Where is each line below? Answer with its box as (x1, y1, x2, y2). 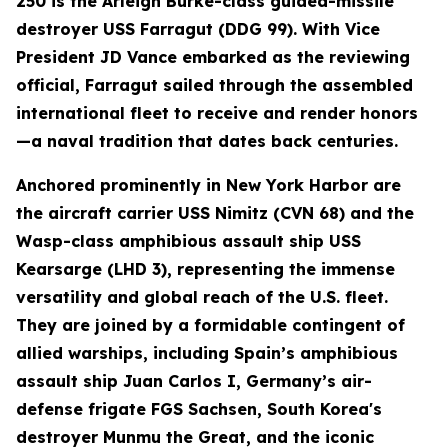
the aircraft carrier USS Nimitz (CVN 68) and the (16, 203, 414, 223)
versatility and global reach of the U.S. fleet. (16, 287, 388, 307)
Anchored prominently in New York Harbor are (16, 175, 401, 195)
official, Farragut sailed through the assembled (16, 75, 413, 95)
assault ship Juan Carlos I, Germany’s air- (16, 371, 372, 391)
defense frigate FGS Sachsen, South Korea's (16, 399, 382, 419)
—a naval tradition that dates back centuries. (16, 131, 398, 151)
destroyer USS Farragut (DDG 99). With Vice (16, 19, 380, 39)
